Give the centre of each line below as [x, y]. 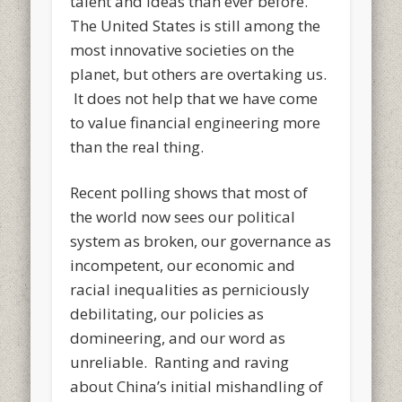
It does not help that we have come [194, 98]
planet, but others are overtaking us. [199, 74]
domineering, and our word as [178, 337]
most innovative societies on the [183, 49]
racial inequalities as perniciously [190, 289]
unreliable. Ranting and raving [180, 362]
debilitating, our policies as [167, 313]
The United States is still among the [196, 25]
